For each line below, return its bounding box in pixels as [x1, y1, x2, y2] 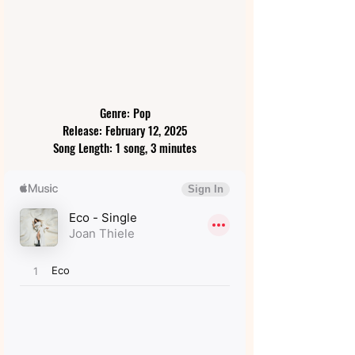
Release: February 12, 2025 [63, 121, 187, 139]
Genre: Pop [99, 104, 151, 122]
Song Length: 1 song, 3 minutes [53, 139, 197, 157]
